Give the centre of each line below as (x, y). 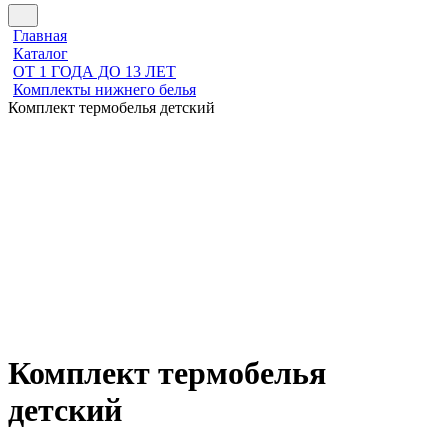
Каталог (40, 54)
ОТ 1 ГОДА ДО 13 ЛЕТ (94, 72)
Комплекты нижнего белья (104, 90)
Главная (40, 36)
